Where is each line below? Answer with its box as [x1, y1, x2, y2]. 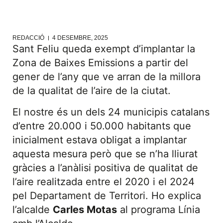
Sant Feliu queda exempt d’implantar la [12, 43, 195, 55]
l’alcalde [12, 203, 53, 216]
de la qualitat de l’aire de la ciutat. [12, 85, 171, 97]
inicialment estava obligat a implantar [12, 133, 187, 146]
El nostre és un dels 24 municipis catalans [12, 106, 210, 118]
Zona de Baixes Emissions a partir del [12, 57, 188, 69]
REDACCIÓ [12, 34, 44, 42]
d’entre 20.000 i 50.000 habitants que [12, 119, 191, 132]
